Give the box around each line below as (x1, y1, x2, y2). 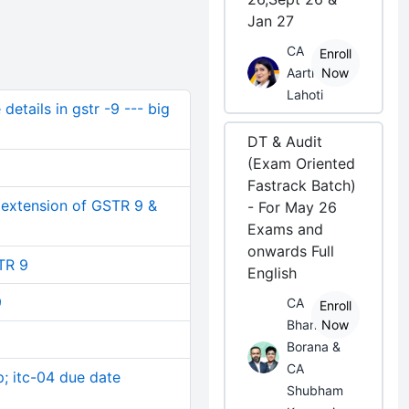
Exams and (247, 220, 324, 238)
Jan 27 (247, 12, 295, 30)
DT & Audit (247, 132, 323, 151)
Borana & (287, 339, 341, 354)
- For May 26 (247, 198, 338, 216)
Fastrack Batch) (247, 176, 357, 194)
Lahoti (287, 87, 324, 102)
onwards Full (247, 242, 335, 260)
